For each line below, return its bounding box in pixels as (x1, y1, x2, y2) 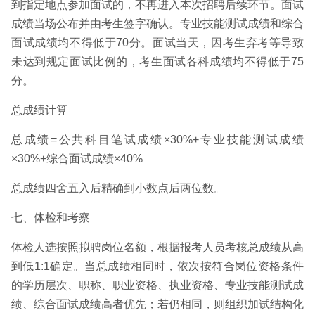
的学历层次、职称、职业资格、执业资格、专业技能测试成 (11, 279, 304, 291)
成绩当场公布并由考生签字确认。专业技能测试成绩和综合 (11, 18, 304, 30)
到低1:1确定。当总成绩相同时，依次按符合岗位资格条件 (11, 260, 304, 272)
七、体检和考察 (11, 212, 90, 224)
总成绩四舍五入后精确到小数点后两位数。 (11, 182, 225, 194)
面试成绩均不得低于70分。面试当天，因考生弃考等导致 (11, 37, 304, 49)
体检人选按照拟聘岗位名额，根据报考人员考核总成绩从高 (11, 241, 304, 253)
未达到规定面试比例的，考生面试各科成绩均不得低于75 (11, 56, 304, 67)
